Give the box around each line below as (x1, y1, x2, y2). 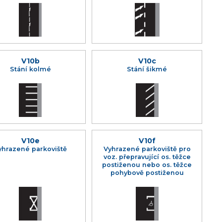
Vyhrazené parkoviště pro (103, 145, 191, 153)
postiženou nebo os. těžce (102, 161, 192, 169)
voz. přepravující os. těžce (103, 153, 191, 161)
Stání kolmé (9, 65, 51, 73)
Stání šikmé (127, 65, 167, 73)
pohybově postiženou (110, 169, 184, 177)
